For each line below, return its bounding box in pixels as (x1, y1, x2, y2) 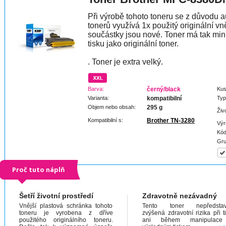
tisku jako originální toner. (88, 39, 179, 48)
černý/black (147, 86, 181, 93)
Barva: (88, 86, 104, 92)
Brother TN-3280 (147, 117, 195, 124)
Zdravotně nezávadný (142, 192, 217, 200)
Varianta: (88, 95, 109, 101)
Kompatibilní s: (88, 117, 123, 123)
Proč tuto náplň (12, 165, 65, 174)
